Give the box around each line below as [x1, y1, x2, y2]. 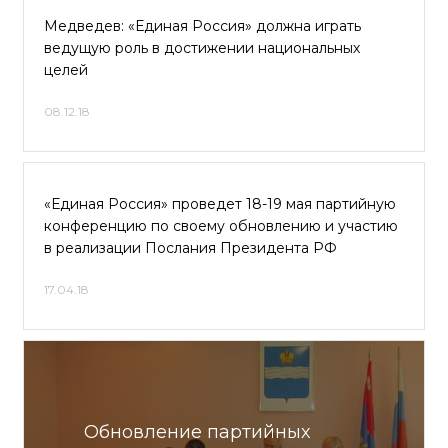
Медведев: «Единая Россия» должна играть [44, 17, 361, 35]
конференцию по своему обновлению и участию [44, 217, 398, 235]
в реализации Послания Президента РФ [44, 239, 337, 257]
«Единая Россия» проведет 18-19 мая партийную [44, 195, 396, 213]
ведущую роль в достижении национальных [44, 39, 360, 57]
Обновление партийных [84, 421, 310, 443]
